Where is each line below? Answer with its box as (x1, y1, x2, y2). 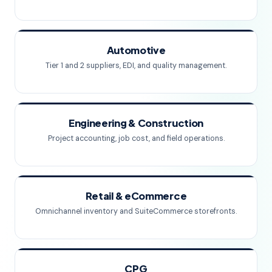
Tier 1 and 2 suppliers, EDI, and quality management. (46, 60, 226, 70)
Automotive (106, 43, 166, 56)
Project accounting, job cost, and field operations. (47, 133, 225, 143)
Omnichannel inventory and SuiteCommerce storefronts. (35, 206, 237, 216)
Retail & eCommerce (85, 189, 187, 202)
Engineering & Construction (68, 116, 204, 129)
